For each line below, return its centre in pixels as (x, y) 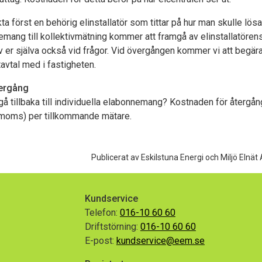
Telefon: (102, 212)
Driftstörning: (112, 226)
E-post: (100, 240)
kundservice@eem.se (160, 240)
